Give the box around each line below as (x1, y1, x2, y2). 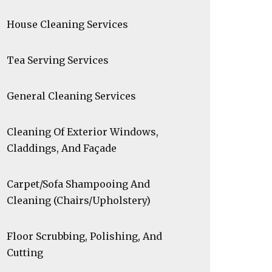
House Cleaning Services (7, 18, 128, 30)
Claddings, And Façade (7, 142, 117, 154)
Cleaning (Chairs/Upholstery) (7, 194, 151, 206)
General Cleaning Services (7, 90, 136, 102)
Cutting (7, 246, 43, 259)
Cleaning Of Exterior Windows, (7, 126, 158, 138)
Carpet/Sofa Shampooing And (7, 178, 150, 190)
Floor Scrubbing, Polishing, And (7, 230, 162, 242)
